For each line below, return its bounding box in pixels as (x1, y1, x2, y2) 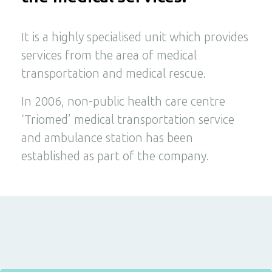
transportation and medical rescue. (21, 66, 206, 81)
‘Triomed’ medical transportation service (21, 112, 234, 127)
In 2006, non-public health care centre (21, 94, 225, 109)
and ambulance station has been (21, 131, 193, 146)
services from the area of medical (21, 48, 197, 63)
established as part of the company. (21, 149, 209, 164)
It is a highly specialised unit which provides (21, 30, 248, 45)
